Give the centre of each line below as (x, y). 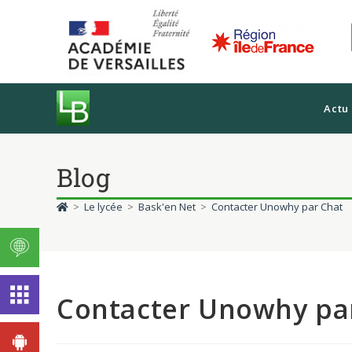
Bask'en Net (167, 207)
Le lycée (103, 207)
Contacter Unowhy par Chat (277, 207)
